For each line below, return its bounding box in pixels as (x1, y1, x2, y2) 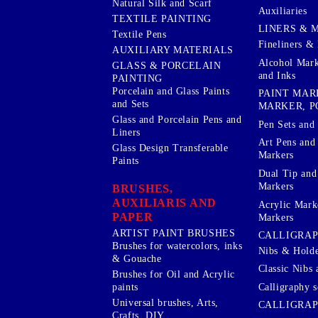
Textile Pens (112, 28, 167, 40)
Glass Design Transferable (112, 142, 229, 153)
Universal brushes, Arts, (112, 297, 219, 308)
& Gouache (112, 253, 162, 264)
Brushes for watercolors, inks (112, 240, 243, 251)
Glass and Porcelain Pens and (112, 114, 242, 125)
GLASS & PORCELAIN (112, 60, 221, 71)
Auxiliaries (258, 5, 307, 16)
